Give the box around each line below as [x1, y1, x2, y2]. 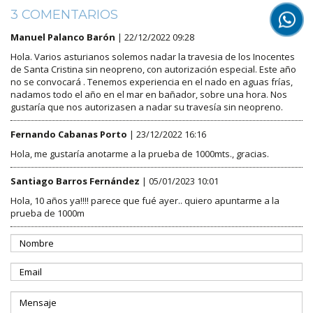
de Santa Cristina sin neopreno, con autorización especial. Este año [10, 62, 296, 75]
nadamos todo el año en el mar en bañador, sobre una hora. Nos [10, 87, 287, 101]
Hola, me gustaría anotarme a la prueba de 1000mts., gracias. [10, 147, 269, 160]
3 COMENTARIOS [10, 6, 118, 22]
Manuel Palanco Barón [10, 30, 115, 43]
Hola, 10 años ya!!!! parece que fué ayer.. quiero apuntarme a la [10, 194, 279, 207]
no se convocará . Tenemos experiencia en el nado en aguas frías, [10, 75, 293, 88]
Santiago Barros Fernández [10, 174, 140, 187]
